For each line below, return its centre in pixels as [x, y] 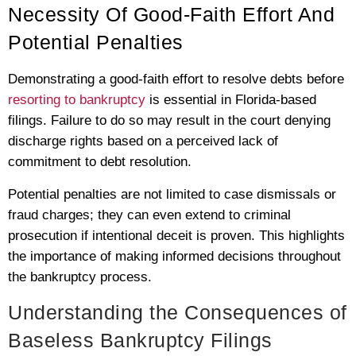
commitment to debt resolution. [100, 162]
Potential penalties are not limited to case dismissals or [172, 194]
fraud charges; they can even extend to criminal [149, 215]
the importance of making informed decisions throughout [174, 256]
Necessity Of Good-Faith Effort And [171, 15]
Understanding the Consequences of [178, 313]
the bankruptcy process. [80, 277]
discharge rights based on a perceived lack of [143, 141]
